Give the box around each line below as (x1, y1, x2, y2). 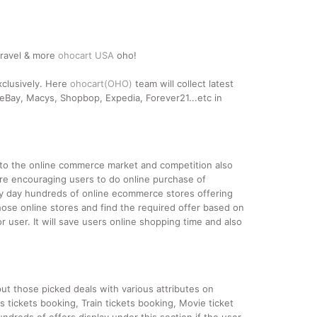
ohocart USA (58, 50, 114, 61)
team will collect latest (132, 78, 234, 89)
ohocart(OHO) (70, 78, 132, 89)
